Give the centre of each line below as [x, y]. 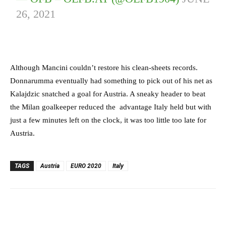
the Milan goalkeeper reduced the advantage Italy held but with [111, 107]
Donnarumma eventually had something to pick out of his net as [111, 81]
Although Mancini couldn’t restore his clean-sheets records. [104, 68]
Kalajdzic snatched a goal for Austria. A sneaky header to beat [108, 94]
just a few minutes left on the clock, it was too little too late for [108, 120]
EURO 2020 [86, 166]
